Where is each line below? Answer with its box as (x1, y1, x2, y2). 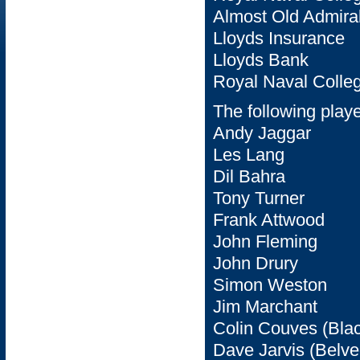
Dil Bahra (213, 166, 285, 186)
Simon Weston (213, 275, 327, 295)
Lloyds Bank (213, 50, 309, 70)
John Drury (213, 253, 298, 273)
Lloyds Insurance (213, 28, 345, 48)
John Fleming (213, 231, 317, 252)
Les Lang (213, 145, 284, 165)
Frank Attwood (213, 210, 325, 230)
